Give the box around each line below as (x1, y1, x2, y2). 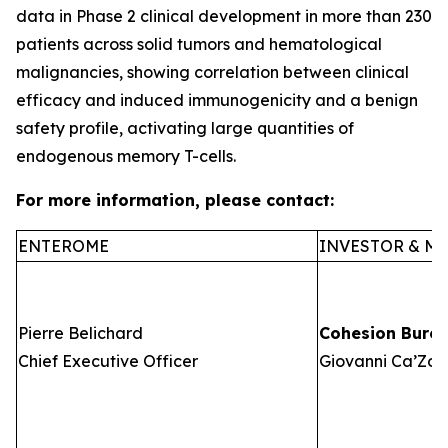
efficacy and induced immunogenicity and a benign (16, 89, 418, 110)
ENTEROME (18, 235, 109, 256)
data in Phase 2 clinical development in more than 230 (16, 5, 432, 26)
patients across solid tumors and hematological (16, 33, 382, 54)
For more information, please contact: (16, 189, 334, 210)
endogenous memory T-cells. (16, 145, 236, 166)
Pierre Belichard (18, 322, 143, 343)
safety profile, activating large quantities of (16, 117, 354, 138)
